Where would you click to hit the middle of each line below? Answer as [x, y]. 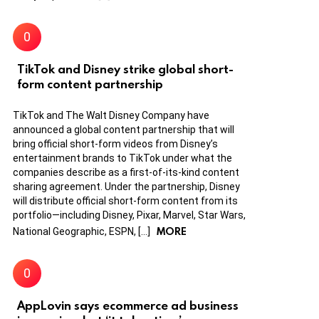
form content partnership [90, 83]
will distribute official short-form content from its [125, 200]
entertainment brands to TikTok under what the [122, 158]
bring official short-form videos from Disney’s [115, 143]
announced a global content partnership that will [124, 129]
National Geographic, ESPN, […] [83, 231]
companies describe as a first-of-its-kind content [126, 172]
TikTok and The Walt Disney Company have [111, 115]
